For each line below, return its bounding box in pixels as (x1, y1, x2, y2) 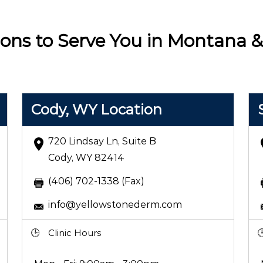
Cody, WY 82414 (48, 151, 124, 163)
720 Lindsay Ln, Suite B (48, 135, 156, 147)
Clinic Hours (48, 227, 101, 238)
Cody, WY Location (31, 100, 162, 118)
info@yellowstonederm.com (48, 198, 182, 210)
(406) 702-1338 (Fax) (48, 175, 144, 187)
